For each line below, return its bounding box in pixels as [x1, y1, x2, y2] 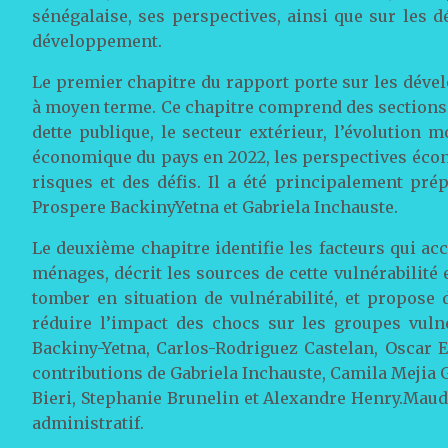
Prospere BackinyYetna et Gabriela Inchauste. [32, 196, 398, 217]
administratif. [32, 412, 144, 433]
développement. [32, 30, 162, 51]
